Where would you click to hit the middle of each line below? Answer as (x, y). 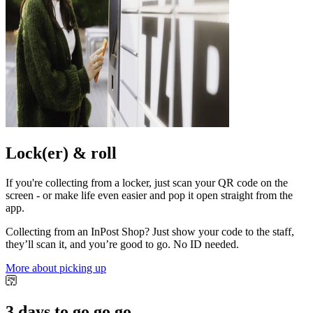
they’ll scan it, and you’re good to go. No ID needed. (122, 245)
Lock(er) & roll (61, 153)
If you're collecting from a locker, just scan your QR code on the (147, 183)
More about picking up (56, 268)
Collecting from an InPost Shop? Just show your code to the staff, (150, 232)
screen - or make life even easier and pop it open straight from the (149, 196)
